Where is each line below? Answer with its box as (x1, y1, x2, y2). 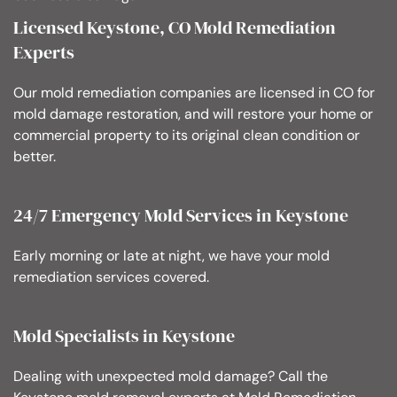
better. (13, 147, 56, 167)
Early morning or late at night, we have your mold (13, 246, 330, 266)
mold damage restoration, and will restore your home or (13, 105, 373, 124)
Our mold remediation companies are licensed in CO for (13, 83, 375, 103)
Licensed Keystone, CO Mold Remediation (13, 15, 336, 41)
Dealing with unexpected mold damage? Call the (13, 367, 328, 386)
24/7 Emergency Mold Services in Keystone (13, 203, 348, 229)
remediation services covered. (13, 268, 209, 287)
